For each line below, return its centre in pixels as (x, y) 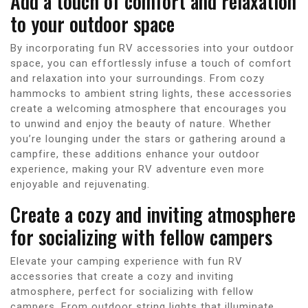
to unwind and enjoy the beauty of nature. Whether (141, 123)
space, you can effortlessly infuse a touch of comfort (151, 63)
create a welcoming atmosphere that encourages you (148, 108)
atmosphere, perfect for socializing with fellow (132, 291)
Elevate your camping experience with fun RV (126, 261)
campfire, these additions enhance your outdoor (135, 154)
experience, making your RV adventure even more (137, 169)
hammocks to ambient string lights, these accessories (151, 93)
